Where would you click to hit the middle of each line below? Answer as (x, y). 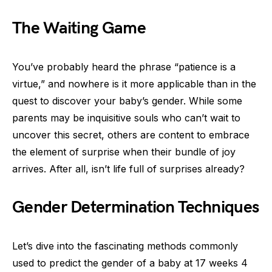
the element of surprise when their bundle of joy (124, 152)
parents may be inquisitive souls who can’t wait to (126, 118)
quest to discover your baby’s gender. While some (127, 101)
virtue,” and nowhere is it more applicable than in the (134, 84)
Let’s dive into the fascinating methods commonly (125, 246)
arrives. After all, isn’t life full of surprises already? (128, 169)
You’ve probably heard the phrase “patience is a (124, 67)
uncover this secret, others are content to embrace (131, 135)
